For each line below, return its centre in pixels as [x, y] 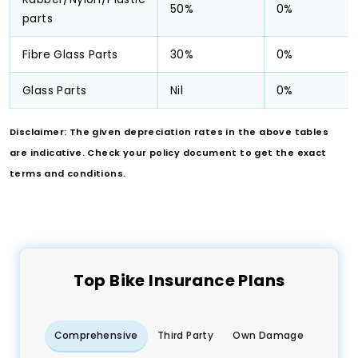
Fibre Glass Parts [70, 55]
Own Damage [268, 336]
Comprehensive [96, 336]
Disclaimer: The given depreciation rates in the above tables [169, 132]
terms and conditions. [68, 174]
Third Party [185, 336]
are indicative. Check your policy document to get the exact [168, 153]
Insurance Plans [215, 281]
